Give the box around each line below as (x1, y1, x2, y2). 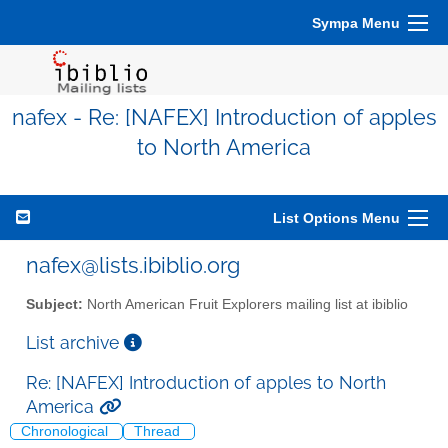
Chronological (21, 424, 112, 440)
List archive (26, 331, 124, 353)
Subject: (26, 296, 83, 312)
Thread (134, 424, 184, 440)
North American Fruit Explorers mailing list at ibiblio (83, 296, 408, 312)
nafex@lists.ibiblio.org (26, 252, 240, 278)
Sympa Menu (312, 15, 400, 31)
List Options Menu (273, 210, 400, 226)
